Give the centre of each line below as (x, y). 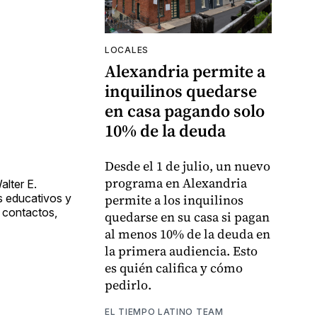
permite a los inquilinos (174, 200)
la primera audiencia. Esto (181, 251)
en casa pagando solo (185, 111)
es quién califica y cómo (174, 268)
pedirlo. (128, 285)
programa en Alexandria (176, 183)
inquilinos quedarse (181, 91)
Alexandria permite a (185, 71)
